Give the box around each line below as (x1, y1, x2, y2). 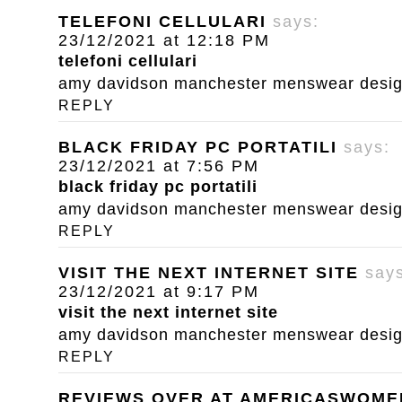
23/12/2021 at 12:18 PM (58, 31, 270, 50)
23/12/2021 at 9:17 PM (58, 283, 259, 301)
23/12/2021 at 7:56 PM (58, 157, 259, 176)
